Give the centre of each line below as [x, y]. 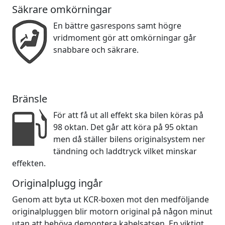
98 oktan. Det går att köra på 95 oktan [126, 127]
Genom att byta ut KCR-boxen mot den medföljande [110, 200]
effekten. [29, 163]
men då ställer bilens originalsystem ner [129, 139]
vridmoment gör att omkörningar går [125, 38]
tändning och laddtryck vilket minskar [125, 151]
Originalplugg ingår [57, 183]
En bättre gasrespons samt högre [117, 26]
